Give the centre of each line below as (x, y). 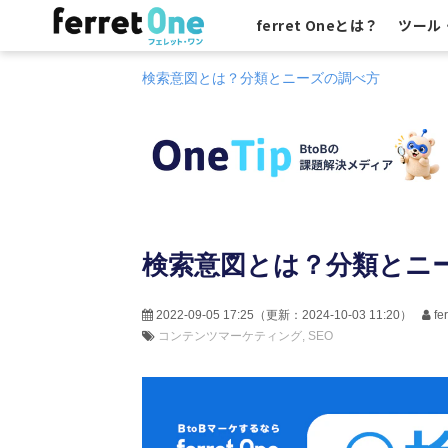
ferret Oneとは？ (317, 25)
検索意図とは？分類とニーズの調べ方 (261, 78)
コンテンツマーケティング (230, 336)
